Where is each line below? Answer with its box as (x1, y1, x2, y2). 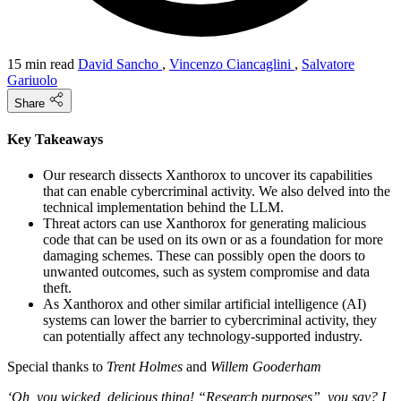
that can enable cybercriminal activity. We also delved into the (43, 183, 390, 199)
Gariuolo (7, 73, 57, 88)
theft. (43, 279, 72, 295)
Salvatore (302, 56, 354, 72)
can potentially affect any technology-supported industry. (43, 328, 363, 344)
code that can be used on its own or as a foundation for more (43, 231, 383, 247)
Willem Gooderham (210, 358, 321, 374)
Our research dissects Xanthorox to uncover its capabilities (43, 166, 372, 183)
